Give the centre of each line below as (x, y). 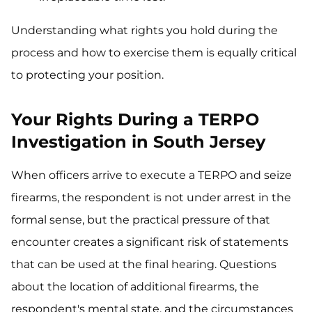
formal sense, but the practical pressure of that (141, 220)
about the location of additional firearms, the (135, 287)
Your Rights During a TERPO (135, 119)
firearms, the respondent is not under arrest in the (151, 197)
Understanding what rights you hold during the (145, 30)
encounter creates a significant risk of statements (150, 242)
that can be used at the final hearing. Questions (144, 264)
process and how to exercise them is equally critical (154, 53)
